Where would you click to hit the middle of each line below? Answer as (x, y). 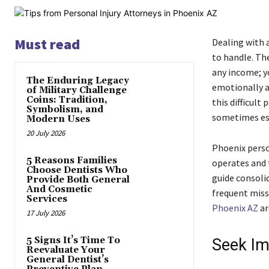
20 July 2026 (46, 133)
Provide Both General (78, 180)
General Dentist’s (68, 260)
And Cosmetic (59, 190)
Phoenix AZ (235, 208)
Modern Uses (58, 119)
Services (47, 199)
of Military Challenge (77, 91)
